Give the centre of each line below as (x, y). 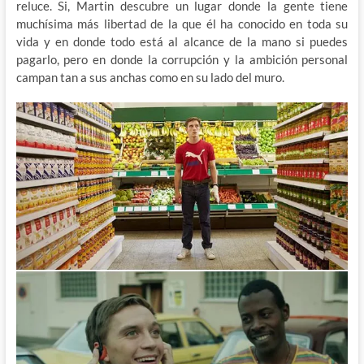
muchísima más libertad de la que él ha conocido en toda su (182, 23)
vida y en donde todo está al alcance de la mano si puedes (182, 41)
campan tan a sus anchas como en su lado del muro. (150, 77)
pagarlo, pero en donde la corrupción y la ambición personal (182, 59)
